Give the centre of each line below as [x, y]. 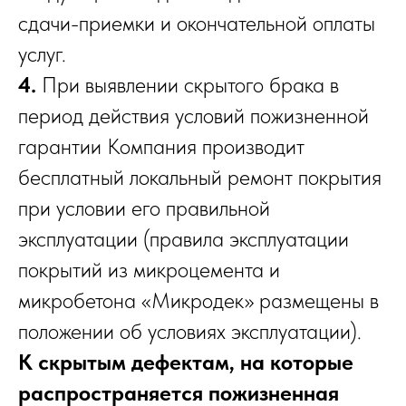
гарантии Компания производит [161, 147]
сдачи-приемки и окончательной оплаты [197, 24]
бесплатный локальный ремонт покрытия [200, 178]
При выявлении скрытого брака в [188, 85]
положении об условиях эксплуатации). [190, 332]
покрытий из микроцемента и [149, 270]
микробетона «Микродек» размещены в [198, 301]
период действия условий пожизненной [193, 116]
